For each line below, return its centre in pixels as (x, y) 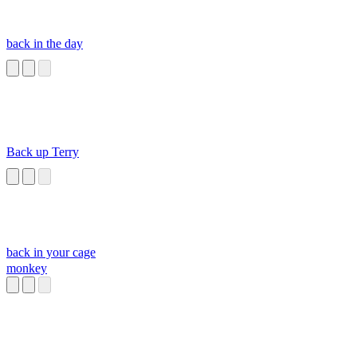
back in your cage (51, 253)
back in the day (45, 44)
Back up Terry (43, 152)
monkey (27, 269)
